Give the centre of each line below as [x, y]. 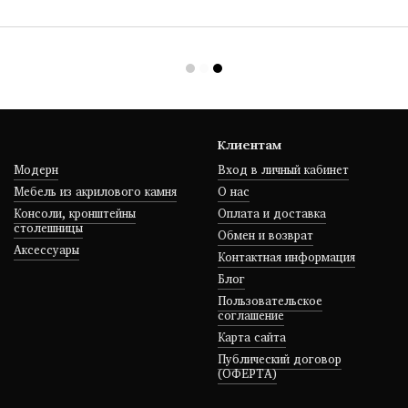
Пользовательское [270, 301]
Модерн [36, 169]
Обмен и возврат [265, 235]
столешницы [48, 228]
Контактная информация [286, 257]
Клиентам [250, 144]
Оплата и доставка [272, 213]
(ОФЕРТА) [247, 373]
